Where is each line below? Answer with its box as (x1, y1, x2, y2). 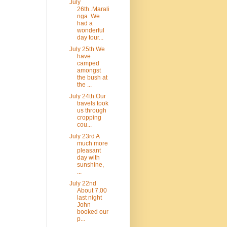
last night (77, 194, 102, 202)
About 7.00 (77, 187, 107, 195)
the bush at (77, 74, 107, 82)
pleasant (77, 147, 101, 155)
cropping (77, 114, 101, 122)
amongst (77, 67, 101, 74)
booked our (77, 208, 108, 216)
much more (77, 140, 108, 147)
